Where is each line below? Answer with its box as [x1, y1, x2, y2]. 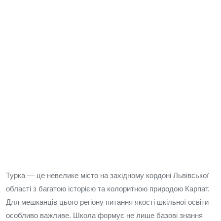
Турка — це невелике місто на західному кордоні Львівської [6, 171, 209, 180]
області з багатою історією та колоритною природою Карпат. [6, 184, 210, 193]
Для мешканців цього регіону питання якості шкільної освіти [6, 198, 209, 206]
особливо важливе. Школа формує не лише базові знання [6, 211, 203, 220]
